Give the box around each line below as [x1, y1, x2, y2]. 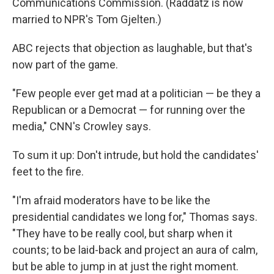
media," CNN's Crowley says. [12, 120, 151, 133]
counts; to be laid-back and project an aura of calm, [12, 243, 257, 257]
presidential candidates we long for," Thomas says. [12, 210, 257, 224]
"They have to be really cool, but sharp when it [12, 227, 232, 240]
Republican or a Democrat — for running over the [12, 103, 245, 117]
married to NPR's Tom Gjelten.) [12, 13, 161, 26]
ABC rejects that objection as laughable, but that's [12, 42, 253, 55]
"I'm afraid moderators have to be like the [12, 194, 210, 207]
